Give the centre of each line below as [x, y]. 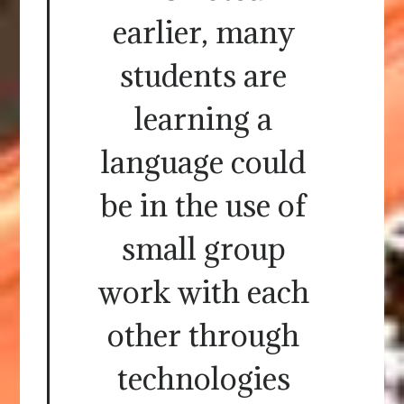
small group [203, 249]
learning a [203, 119]
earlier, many [203, 32]
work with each [203, 292]
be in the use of [203, 206]
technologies [203, 379]
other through [203, 335]
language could [203, 162]
